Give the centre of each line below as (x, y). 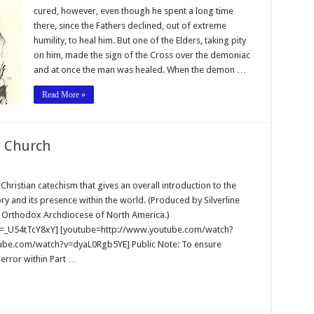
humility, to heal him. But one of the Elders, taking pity (139, 40)
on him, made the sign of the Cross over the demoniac (142, 55)
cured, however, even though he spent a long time (133, 11)
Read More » (63, 94)
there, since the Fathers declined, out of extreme (130, 25)
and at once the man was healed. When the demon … (139, 69)
